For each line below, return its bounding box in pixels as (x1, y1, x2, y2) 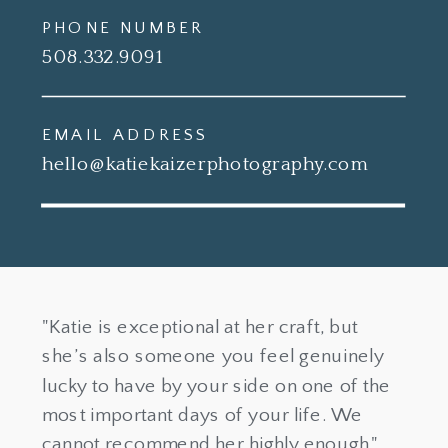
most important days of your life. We (42, 404, 363, 427)
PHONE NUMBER (42, 19, 205, 38)
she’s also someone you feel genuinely (42, 345, 385, 368)
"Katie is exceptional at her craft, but (42, 315, 359, 339)
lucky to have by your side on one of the (42, 374, 391, 398)
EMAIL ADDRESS (42, 125, 208, 144)
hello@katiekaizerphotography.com (42, 153, 371, 176)
